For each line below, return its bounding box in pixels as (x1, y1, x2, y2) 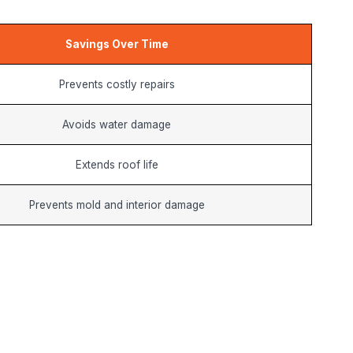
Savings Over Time (65, 37, 169, 50)
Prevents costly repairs (58, 77, 175, 91)
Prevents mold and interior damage (28, 198, 205, 211)
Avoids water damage (62, 117, 171, 131)
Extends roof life (75, 158, 158, 171)
